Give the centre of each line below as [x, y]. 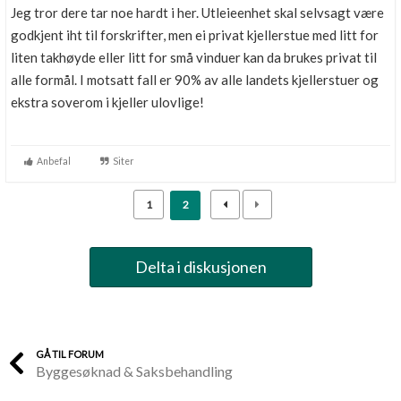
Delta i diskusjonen [200, 267]
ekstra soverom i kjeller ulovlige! [107, 102]
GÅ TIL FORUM [70, 354]
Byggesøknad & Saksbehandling [134, 371]
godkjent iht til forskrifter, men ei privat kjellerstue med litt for [195, 35]
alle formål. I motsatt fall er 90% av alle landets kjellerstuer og [195, 80]
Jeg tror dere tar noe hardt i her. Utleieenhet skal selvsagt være [197, 13]
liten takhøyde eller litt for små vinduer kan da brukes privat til [194, 57]
